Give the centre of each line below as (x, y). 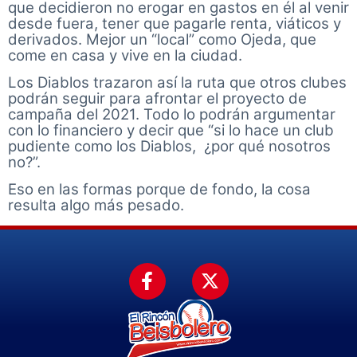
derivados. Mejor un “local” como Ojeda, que (162, 39)
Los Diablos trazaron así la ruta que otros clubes (177, 82)
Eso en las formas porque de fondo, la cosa (159, 190)
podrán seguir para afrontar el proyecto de (157, 98)
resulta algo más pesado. (96, 206)
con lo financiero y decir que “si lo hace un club (171, 130)
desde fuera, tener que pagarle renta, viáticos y (175, 23)
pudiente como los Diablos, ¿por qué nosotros (169, 146)
